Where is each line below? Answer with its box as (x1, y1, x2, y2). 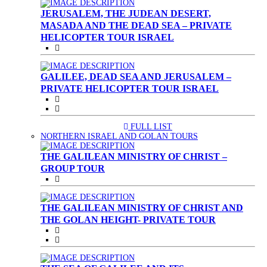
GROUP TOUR (41, 163, 105, 174)
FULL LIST (128, 122, 172, 131)
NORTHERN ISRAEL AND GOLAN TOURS (41, 132, 198, 141)
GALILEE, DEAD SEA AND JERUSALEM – (41, 71, 231, 82)
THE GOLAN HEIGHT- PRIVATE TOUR (41, 214, 216, 225)
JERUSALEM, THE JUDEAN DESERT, (41, 8, 211, 19)
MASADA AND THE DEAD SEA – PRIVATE (41, 20, 232, 31)
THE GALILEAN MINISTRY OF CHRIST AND (41, 202, 243, 213)
